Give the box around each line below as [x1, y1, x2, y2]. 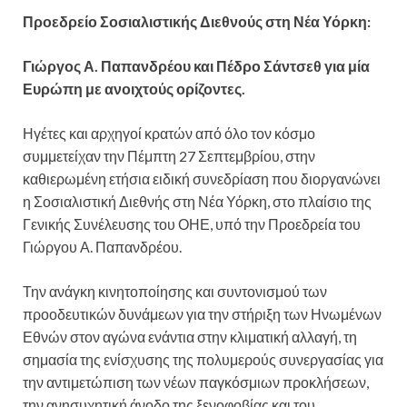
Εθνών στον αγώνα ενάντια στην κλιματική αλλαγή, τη [23, 327, 357, 345]
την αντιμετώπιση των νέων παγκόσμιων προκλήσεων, [23, 372, 369, 391]
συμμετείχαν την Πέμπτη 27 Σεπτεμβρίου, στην [23, 146, 315, 164]
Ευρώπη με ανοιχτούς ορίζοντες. [23, 79, 245, 97]
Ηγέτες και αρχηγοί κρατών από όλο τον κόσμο [23, 124, 315, 142]
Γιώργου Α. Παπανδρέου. [23, 237, 182, 255]
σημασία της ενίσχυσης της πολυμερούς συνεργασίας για [23, 350, 383, 368]
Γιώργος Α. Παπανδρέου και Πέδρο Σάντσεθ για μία [23, 56, 370, 74]
